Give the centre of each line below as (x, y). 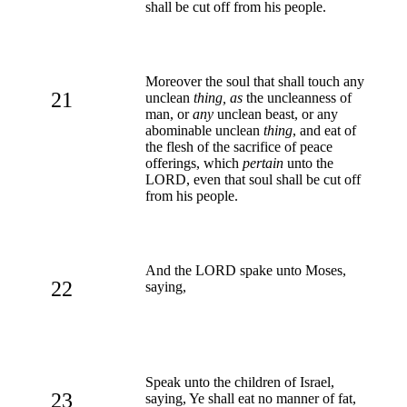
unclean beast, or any (276, 114)
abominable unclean (204, 130)
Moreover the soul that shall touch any (255, 81)
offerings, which (194, 163)
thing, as (218, 97)
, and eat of (324, 130)
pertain (263, 163)
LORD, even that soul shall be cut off (253, 179)
